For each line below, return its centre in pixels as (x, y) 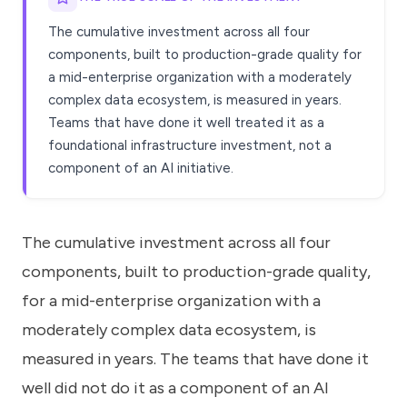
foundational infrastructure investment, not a (190, 145)
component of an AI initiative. (141, 168)
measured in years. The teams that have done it (195, 358)
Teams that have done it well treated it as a (186, 122)
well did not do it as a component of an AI (175, 387)
